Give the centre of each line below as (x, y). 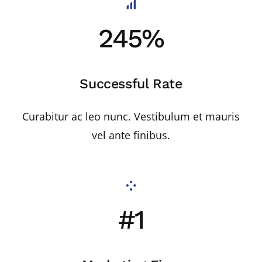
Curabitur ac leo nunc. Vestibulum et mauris (131, 117)
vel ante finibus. (131, 135)
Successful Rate (131, 84)
